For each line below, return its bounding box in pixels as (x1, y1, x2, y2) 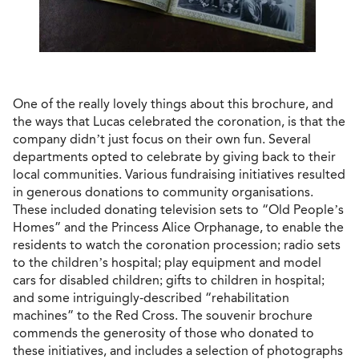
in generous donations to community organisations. (13, 184, 313, 200)
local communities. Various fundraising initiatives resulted (13, 167, 345, 183)
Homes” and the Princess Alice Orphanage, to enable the (13, 220, 344, 236)
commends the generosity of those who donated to (13, 325, 314, 341)
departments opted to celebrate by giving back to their (13, 149, 336, 165)
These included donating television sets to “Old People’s (13, 202, 344, 218)
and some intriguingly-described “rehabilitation (13, 290, 289, 306)
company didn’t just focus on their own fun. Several (13, 131, 311, 147)
